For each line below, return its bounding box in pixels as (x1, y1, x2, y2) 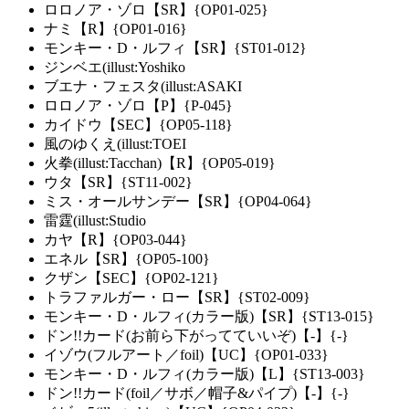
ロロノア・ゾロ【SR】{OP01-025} (44, 2, 268, 18)
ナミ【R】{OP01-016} (44, 21, 187, 37)
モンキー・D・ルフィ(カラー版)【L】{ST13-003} (44, 366, 365, 383)
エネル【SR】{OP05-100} (44, 251, 210, 267)
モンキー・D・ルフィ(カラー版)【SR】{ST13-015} (44, 309, 374, 325)
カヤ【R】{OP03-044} (44, 232, 187, 248)
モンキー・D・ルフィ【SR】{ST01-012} (44, 40, 307, 57)
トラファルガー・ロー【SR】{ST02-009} (44, 289, 310, 306)
